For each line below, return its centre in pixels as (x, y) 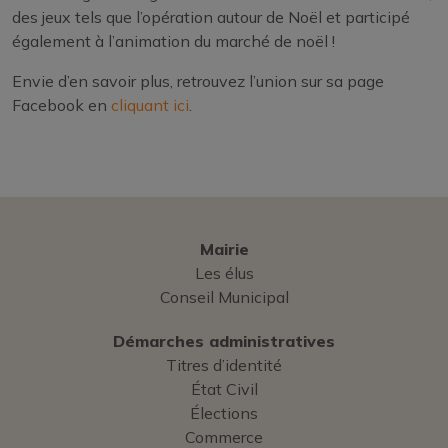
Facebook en (61, 105)
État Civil (224, 389)
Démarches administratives (224, 341)
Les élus (224, 273)
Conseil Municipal (224, 297)
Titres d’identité (224, 365)
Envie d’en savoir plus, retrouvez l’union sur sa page (198, 81)
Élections (224, 413)
